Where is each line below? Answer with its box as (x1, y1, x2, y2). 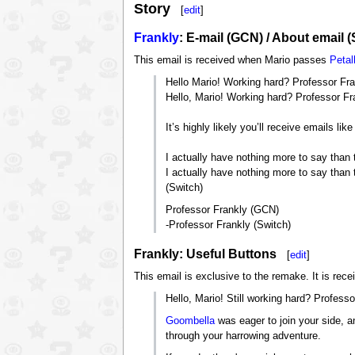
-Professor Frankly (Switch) (166, 219, 292, 231)
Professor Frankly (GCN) (166, 204, 280, 216)
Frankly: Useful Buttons (133, 246, 277, 261)
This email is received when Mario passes (133, 55, 330, 67)
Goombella (166, 315, 216, 327)
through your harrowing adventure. (166, 330, 322, 342)
